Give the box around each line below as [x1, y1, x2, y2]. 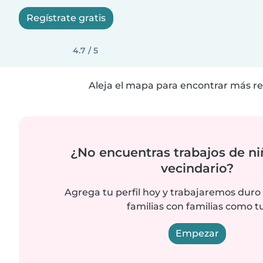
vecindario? [161, 161, 234, 176]
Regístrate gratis [26, 12, 106, 23]
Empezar [176, 228, 219, 239]
